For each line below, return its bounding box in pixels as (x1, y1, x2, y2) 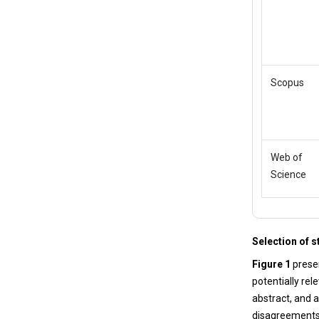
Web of (271, 152, 303, 163)
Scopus (271, 77, 305, 88)
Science (271, 169, 307, 180)
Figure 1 (252, 258, 291, 270)
